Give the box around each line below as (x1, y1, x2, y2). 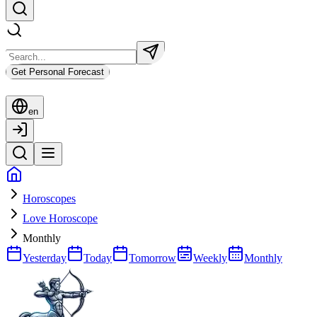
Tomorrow (129, 251, 176, 264)
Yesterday (23, 251, 67, 264)
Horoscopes (23, 192, 76, 204)
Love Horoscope (23, 212, 98, 224)
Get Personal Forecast (11, 66, 104, 77)
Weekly (193, 251, 227, 264)
